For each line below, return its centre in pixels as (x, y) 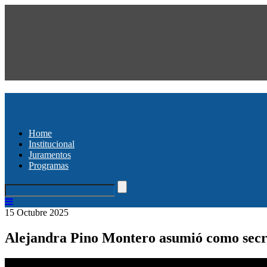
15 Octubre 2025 (37, 212)
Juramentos (50, 154)
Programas (49, 165)
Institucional (52, 144)
